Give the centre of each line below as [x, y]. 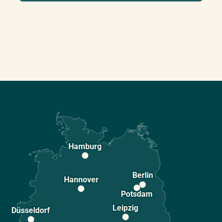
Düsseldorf [31, 210]
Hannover [81, 179]
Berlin [142, 175]
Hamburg [85, 146]
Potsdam [137, 194]
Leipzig [126, 208]
